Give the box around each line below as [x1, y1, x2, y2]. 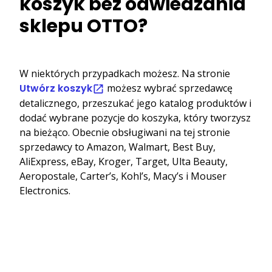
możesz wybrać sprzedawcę [104, 81, 233, 95]
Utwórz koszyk [19, 81, 92, 95]
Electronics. [19, 183, 70, 197]
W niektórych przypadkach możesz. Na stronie [19, 66, 230, 80]
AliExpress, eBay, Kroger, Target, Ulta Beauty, [19, 154, 228, 168]
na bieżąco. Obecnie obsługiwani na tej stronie [19, 125, 230, 139]
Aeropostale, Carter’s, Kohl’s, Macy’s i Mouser [19, 169, 226, 183]
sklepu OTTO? [19, 13, 148, 39]
